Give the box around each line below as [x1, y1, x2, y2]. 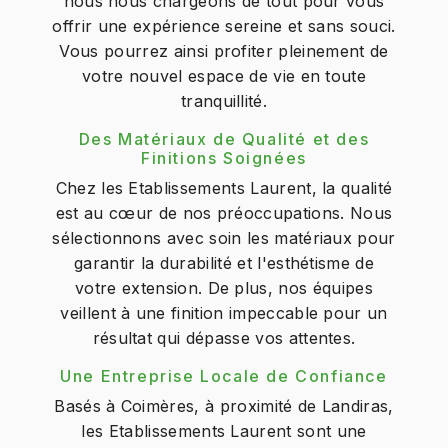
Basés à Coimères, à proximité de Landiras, [54, 396, 394, 416]
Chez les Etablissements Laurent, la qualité [55, 178, 393, 198]
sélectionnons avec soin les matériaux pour [52, 228, 396, 248]
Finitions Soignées [141, 148, 307, 168]
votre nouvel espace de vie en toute [81, 66, 367, 86]
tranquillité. [180, 91, 268, 111]
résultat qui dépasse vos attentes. [92, 328, 356, 348]
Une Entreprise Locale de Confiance [60, 366, 388, 386]
